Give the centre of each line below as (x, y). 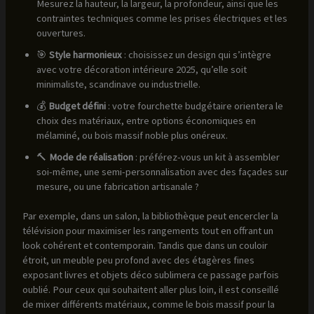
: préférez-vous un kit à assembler (206, 157)
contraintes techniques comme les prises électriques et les (162, 18)
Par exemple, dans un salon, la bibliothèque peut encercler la (150, 216)
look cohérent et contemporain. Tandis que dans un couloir (145, 246)
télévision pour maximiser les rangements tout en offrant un (148, 231)
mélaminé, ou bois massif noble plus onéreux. (132, 135)
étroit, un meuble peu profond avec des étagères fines (138, 260)
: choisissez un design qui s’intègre (196, 54)
